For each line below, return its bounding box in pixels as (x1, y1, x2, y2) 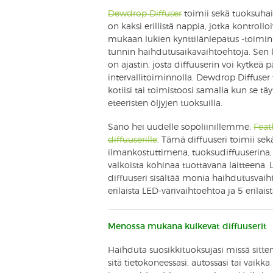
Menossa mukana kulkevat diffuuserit (108, 222, 267, 231)
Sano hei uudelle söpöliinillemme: (108, 122, 253, 132)
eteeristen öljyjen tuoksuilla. (108, 99, 222, 108)
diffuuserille (108, 135, 157, 144)
